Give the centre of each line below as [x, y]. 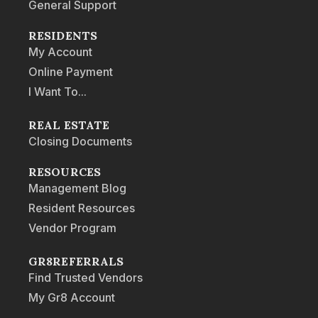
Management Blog [77, 188]
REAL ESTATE [69, 125]
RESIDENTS [63, 36]
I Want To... [57, 92]
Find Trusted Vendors [86, 278]
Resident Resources [82, 208]
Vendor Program [72, 228]
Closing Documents [80, 142]
